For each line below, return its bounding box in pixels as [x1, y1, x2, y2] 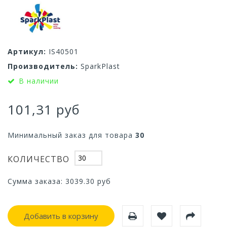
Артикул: [8, 46, 46, 56]
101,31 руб [8, 100, 80, 119]
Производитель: [8, 61, 78, 71]
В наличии [19, 75, 59, 86]
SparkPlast [81, 61, 120, 71]
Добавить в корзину [24, 210, 98, 221]
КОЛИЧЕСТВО [8, 153, 69, 165]
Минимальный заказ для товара [8, 130, 135, 140]
